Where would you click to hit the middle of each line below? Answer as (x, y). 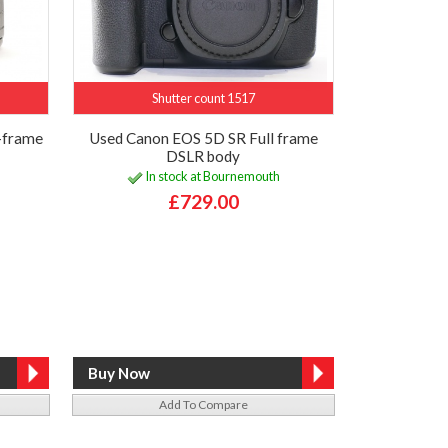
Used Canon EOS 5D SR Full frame (203, 137)
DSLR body (203, 155)
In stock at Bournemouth (211, 176)
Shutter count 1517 (203, 97)
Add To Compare (203, 404)
